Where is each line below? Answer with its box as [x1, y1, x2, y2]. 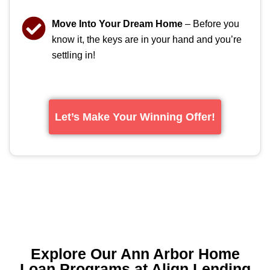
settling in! [52, 49, 95, 60]
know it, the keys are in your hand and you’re [52, 34, 242, 45]
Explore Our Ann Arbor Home [30, 245, 240, 262]
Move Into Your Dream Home [52, 18, 183, 29]
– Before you [183, 18, 239, 29]
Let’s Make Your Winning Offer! [55, 110, 215, 123]
